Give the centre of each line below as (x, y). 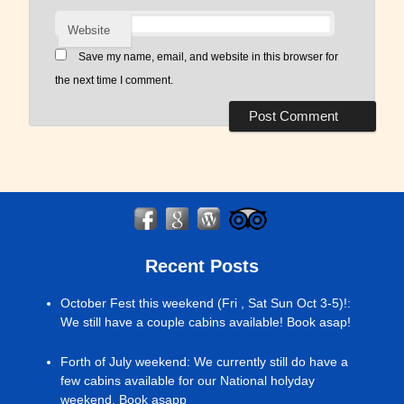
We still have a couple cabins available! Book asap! (205, 322)
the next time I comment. (114, 80)
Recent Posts (202, 266)
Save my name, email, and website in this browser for (208, 56)
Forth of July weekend (123, 362)
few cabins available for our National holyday (187, 381)
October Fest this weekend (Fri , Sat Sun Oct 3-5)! (203, 303)
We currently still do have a (271, 362)
